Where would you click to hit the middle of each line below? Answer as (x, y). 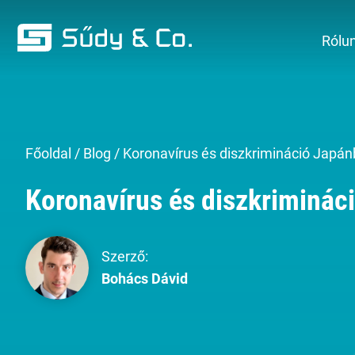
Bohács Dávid (145, 279)
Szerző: (125, 256)
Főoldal (48, 153)
